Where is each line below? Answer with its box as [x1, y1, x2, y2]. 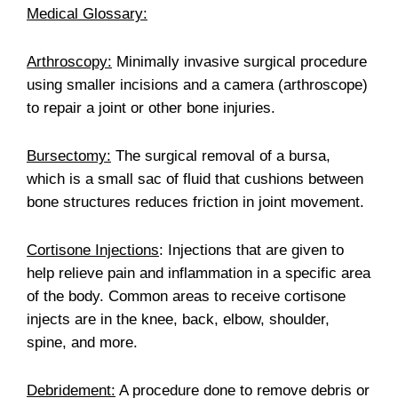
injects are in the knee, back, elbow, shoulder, [27, 310, 330, 328]
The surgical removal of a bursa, [111, 147, 330, 164]
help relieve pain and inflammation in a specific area [27, 264, 370, 282]
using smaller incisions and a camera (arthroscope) [27, 76, 368, 93]
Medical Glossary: [27, 4, 147, 22]
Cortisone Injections [27, 241, 159, 259]
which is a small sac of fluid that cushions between [27, 170, 363, 187]
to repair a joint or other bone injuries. [27, 99, 275, 116]
